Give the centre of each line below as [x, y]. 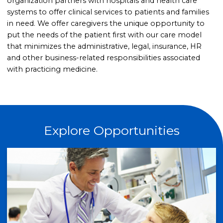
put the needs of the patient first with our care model [105, 35]
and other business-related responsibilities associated [104, 58]
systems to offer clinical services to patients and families [108, 12]
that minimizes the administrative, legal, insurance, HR [105, 47]
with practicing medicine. [53, 69]
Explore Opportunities [111, 130]
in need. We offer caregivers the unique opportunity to [106, 24]
